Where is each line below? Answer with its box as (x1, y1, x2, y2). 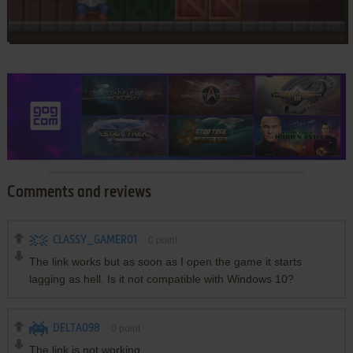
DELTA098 (52, 323, 100, 335)
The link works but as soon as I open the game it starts (28, 255, 302, 269)
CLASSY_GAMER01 (52, 235, 137, 247)
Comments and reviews (6, 185, 151, 202)
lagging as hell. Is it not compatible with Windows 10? (28, 273, 294, 286)
